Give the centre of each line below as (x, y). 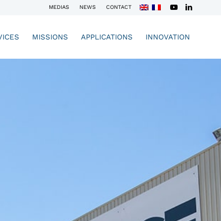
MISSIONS (50, 37)
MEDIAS (59, 7)
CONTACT (119, 7)
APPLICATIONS (107, 37)
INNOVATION (168, 37)
